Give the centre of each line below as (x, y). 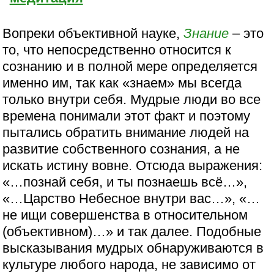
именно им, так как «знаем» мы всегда (122, 83)
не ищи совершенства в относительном (125, 215)
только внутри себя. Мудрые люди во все (132, 99)
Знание (206, 33)
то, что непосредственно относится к (117, 50)
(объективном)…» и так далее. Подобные (132, 231)
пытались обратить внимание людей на (126, 132)
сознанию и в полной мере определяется (130, 66)
